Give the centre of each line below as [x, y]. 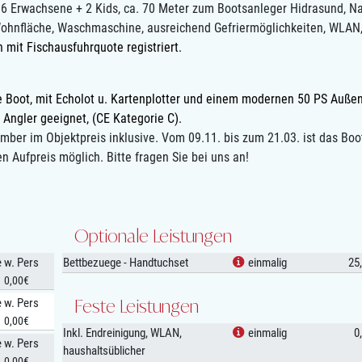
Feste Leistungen [136, 306]
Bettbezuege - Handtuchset [125, 263]
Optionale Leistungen [153, 236]
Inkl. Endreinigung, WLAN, [122, 333]
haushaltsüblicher [104, 351]
